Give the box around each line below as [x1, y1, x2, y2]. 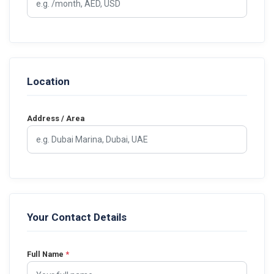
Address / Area [27, 114, 84, 123]
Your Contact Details [27, 211, 127, 223]
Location [27, 75, 70, 87]
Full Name [27, 250, 65, 259]
